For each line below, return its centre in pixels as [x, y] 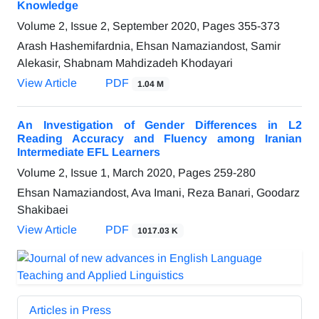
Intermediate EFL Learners [89, 152]
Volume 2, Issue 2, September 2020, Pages [127, 26]
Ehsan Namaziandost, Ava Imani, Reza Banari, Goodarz [158, 193]
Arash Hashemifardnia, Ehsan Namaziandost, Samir [149, 46]
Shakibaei [43, 210]
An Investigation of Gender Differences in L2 [159, 125]
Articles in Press [70, 310]
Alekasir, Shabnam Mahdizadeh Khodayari [125, 63]
